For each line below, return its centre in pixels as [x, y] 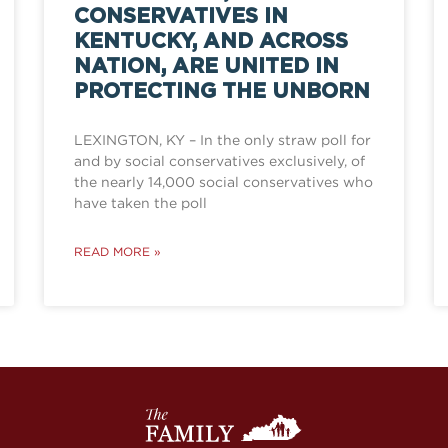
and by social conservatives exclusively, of [219, 161]
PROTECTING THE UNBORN [222, 92]
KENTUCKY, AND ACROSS [211, 42]
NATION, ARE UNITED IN [206, 67]
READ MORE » [117, 252]
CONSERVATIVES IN [181, 17]
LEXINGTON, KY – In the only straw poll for [222, 140]
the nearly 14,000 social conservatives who [223, 182]
